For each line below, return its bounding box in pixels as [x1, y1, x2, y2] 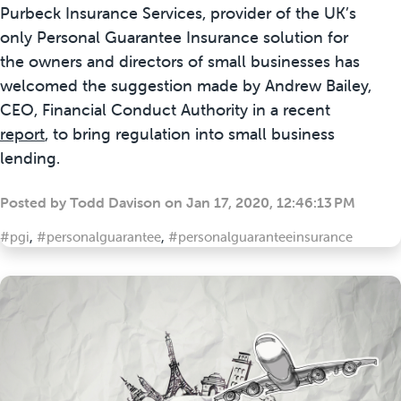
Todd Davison [70, 193, 161, 212]
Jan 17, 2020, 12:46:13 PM [186, 193, 355, 212]
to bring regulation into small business [48, 124, 335, 145]
